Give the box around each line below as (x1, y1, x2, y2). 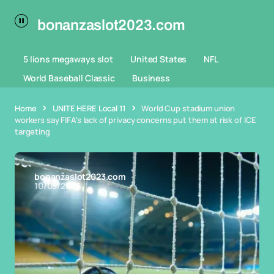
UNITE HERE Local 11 (53, 103, 125, 114)
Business (131, 72, 170, 84)
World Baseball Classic (23, 72, 115, 84)
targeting (15, 126, 50, 137)
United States (130, 53, 187, 65)
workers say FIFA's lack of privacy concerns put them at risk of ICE (15, 114, 257, 125)
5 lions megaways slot (23, 53, 114, 65)
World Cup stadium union (141, 103, 235, 114)
